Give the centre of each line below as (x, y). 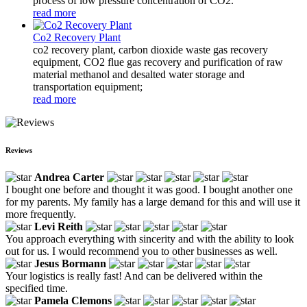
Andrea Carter (69, 177)
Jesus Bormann (70, 263)
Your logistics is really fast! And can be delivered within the (134, 275)
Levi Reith (59, 226)
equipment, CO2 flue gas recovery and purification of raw (158, 62)
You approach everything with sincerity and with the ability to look (150, 238)
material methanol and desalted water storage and (139, 74)
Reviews (19, 150)
